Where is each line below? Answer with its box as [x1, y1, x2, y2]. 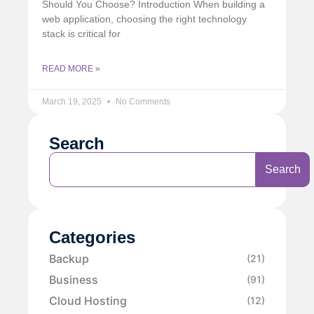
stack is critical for [42, 27, 121, 39]
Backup [49, 251, 89, 266]
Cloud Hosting [49, 293, 127, 308]
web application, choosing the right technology [42, 13, 247, 25]
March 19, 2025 [42, 96, 104, 107]
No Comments [114, 96, 170, 107]
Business [49, 272, 98, 287]
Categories [49, 227, 135, 247]
